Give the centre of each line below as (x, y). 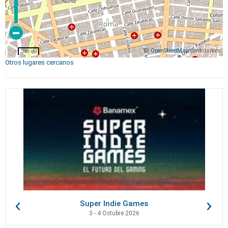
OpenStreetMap (170, 50)
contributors (205, 50)
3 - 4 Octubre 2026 (114, 213)
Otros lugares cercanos (39, 62)
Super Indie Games (114, 204)
